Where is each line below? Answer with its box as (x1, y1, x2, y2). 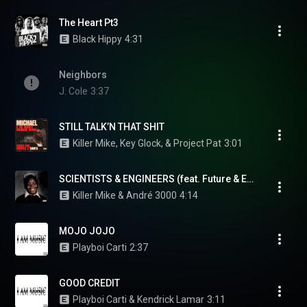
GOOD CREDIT (59, 278, 120, 288)
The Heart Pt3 (59, 17, 119, 28)
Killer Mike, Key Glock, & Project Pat (73, 138, 221, 149)
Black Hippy (73, 34, 122, 45)
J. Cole (59, 86, 88, 97)
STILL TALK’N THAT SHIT (59, 121, 164, 132)
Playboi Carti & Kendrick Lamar (73, 294, 204, 305)
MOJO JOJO (59, 225, 115, 236)
